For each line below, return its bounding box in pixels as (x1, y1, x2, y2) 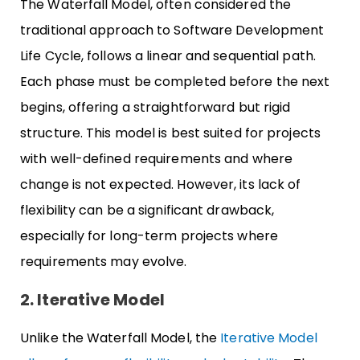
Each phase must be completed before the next (20, 72, 330, 91)
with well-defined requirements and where (20, 149, 293, 168)
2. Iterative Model (20, 288, 165, 311)
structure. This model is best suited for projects (20, 123, 321, 142)
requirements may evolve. (20, 252, 187, 271)
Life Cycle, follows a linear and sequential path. (20, 46, 316, 65)
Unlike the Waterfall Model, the (20, 328, 221, 347)
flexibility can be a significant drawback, (20, 200, 275, 219)
